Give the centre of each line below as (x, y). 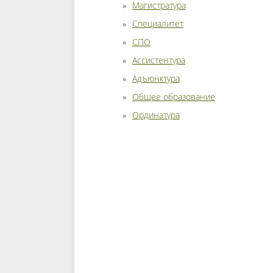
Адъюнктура (156, 78)
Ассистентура (159, 60)
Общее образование (174, 97)
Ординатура (156, 115)
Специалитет (158, 23)
